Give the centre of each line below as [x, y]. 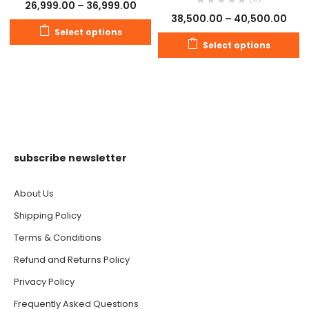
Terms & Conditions [58, 237]
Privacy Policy [44, 281]
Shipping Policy [48, 215]
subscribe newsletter [70, 158]
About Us [34, 193]
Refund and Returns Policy [72, 259]
